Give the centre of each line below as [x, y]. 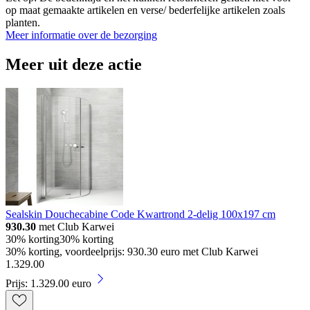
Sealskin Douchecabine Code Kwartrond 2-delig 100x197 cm [140, 215]
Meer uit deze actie [74, 65]
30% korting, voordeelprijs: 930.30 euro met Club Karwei [132, 252]
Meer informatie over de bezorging [81, 35]
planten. [23, 23]
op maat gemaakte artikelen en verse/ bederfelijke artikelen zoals [145, 10]
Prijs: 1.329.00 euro [48, 284]
